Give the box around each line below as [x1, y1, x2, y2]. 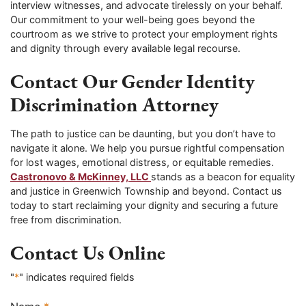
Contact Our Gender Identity [10, 68, 255, 95]
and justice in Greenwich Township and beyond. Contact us [10, 184, 282, 197]
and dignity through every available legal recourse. [10, 42, 240, 54]
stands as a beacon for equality [151, 170, 295, 182]
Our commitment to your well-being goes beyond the [10, 13, 255, 25]
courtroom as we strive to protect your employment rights [10, 27, 278, 40]
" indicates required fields [19, 270, 135, 283]
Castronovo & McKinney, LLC [10, 170, 151, 182]
